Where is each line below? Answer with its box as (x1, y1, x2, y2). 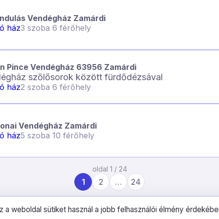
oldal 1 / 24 (92, 165, 127, 173)
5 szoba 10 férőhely (21, 131, 94, 140)
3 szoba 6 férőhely (21, 23, 91, 33)
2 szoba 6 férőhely (21, 82, 91, 92)
